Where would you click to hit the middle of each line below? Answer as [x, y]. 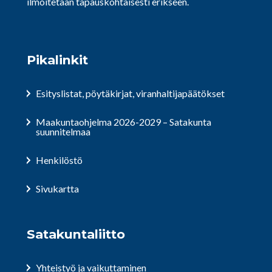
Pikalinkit [57, 60]
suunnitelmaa [63, 132]
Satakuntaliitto [76, 234]
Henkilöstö [59, 160]
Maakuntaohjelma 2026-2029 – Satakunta [124, 122]
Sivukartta [57, 189]
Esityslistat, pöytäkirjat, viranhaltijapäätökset [130, 93]
